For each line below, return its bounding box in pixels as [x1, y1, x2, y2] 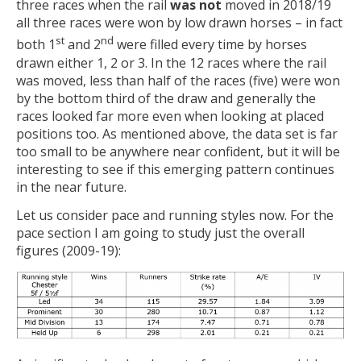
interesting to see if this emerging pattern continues [16, 160, 334, 178]
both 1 [16, 35, 56, 54]
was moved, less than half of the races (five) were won [16, 71, 340, 89]
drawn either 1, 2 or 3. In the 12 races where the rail [16, 53, 326, 72]
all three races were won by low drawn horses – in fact [16, 14, 342, 32]
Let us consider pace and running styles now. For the [16, 206, 334, 225]
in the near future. [16, 177, 127, 196]
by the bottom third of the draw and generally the [16, 89, 316, 107]
